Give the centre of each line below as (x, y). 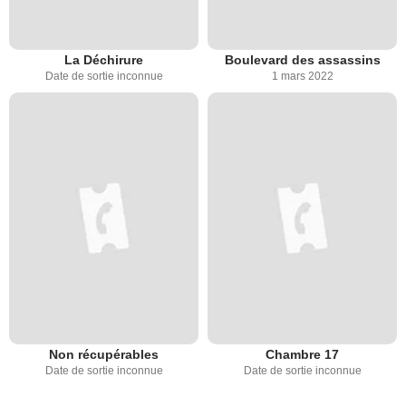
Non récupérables (104, 355)
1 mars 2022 (302, 76)
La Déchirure (104, 59)
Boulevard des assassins (302, 59)
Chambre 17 (302, 355)
